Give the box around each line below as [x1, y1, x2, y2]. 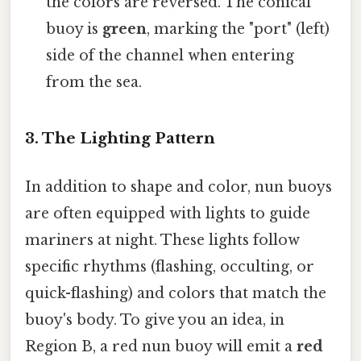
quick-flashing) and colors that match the [25, 284, 326, 302]
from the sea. [46, 73, 143, 91]
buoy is [46, 19, 103, 38]
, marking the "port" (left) [147, 19, 330, 38]
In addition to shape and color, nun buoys [25, 177, 332, 196]
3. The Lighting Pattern [25, 129, 215, 148]
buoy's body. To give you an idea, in [25, 310, 284, 329]
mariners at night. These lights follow [25, 230, 300, 249]
